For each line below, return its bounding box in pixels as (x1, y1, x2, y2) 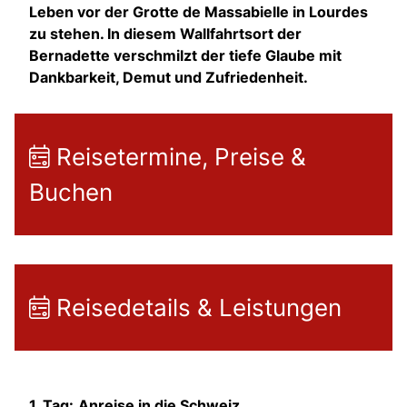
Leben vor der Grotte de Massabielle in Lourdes (29, 3, 368, 22)
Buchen (29, 178, 113, 207)
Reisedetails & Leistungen (50, 293, 342, 323)
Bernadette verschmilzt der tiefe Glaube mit (29, 46, 342, 65)
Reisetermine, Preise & (50, 143, 306, 172)
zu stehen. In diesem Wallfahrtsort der (29, 25, 302, 44)
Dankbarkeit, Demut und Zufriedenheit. (29, 68, 308, 87)
